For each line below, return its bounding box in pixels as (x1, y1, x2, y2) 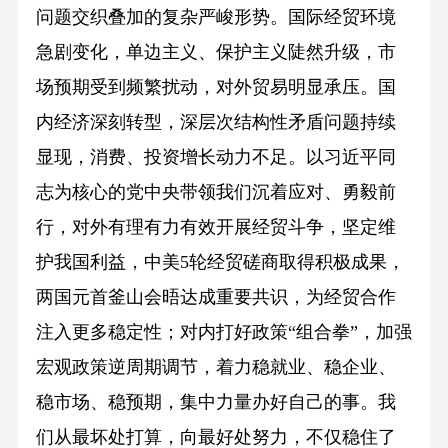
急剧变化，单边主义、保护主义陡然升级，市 (35, 42, 396, 63)
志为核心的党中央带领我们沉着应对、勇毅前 (35, 182, 396, 203)
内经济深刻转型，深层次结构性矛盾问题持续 (35, 112, 396, 133)
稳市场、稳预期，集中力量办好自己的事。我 (35, 392, 396, 413)
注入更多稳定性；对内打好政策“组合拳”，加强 (35, 322, 412, 343)
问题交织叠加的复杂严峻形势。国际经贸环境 (35, 7, 396, 28)
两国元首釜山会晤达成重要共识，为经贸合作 (35, 287, 396, 308)
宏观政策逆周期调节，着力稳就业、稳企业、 (35, 357, 396, 378)
